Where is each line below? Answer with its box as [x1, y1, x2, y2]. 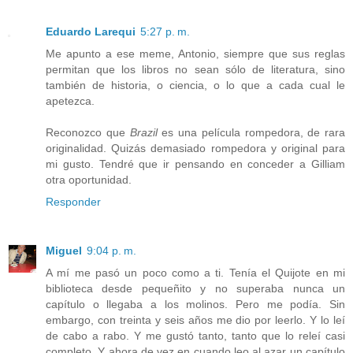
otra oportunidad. [46, 173, 132, 186]
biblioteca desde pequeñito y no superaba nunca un [46, 281, 345, 295]
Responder [46, 195, 101, 208]
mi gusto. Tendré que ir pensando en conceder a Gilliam [46, 157, 345, 170]
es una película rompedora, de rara [157, 125, 345, 139]
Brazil [129, 125, 158, 139]
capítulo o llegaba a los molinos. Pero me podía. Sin [46, 297, 345, 310]
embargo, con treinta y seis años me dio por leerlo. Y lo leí [46, 313, 345, 326]
